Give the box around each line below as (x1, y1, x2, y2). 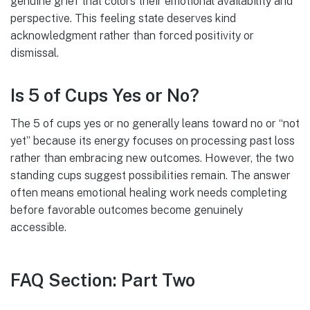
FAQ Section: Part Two (10, 269, 195, 291)
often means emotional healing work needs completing (10, 185, 287, 199)
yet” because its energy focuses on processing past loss (10, 134, 295, 147)
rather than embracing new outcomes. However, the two (10, 151, 294, 165)
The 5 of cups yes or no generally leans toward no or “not (10, 116, 300, 130)
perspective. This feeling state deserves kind (10, 12, 236, 26)
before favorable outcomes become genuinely (10, 203, 243, 217)
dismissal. (10, 46, 59, 60)
